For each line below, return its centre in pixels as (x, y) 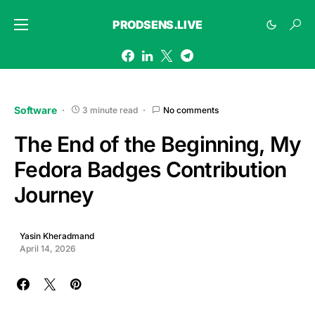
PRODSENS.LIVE (157, 25)
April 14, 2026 (48, 249)
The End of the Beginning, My (157, 144)
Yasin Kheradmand (57, 236)
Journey (54, 195)
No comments (191, 110)
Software (36, 110)
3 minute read (110, 110)
